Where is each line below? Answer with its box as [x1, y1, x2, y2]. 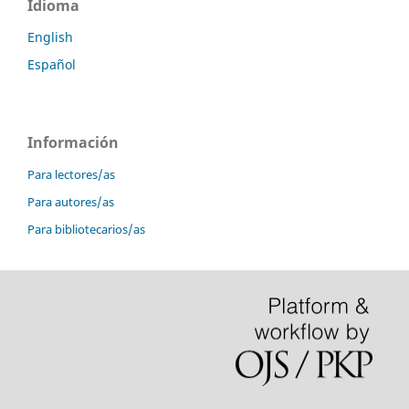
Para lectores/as [27, 165, 115, 183]
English [27, 27, 73, 46]
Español [27, 55, 76, 73]
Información [27, 131, 119, 152]
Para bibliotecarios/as [27, 220, 145, 237]
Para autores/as [27, 193, 114, 210]
